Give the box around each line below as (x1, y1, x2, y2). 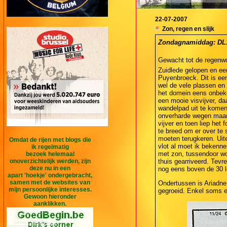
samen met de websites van (10, 178, 90, 186)
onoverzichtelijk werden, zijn (9, 157, 91, 165)
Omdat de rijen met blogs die (9, 136, 91, 143)
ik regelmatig (31, 143, 69, 150)
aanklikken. (33, 200, 66, 207)
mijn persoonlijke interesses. (8, 185, 92, 193)
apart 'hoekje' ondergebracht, (8, 171, 92, 179)
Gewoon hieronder (23, 193, 77, 200)
